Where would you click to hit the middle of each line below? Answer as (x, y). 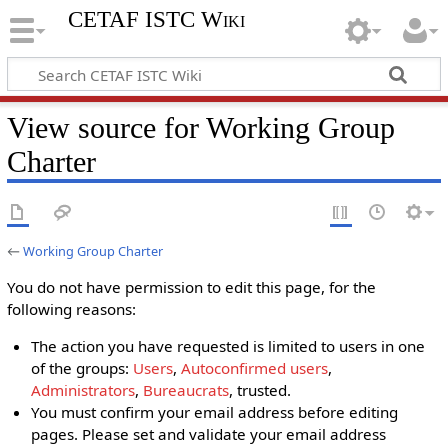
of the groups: (82, 368)
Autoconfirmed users (255, 368)
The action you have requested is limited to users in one (228, 346)
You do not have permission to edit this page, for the (191, 287)
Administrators (83, 390)
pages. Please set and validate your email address (209, 434)
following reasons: (71, 309)
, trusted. (260, 390)
